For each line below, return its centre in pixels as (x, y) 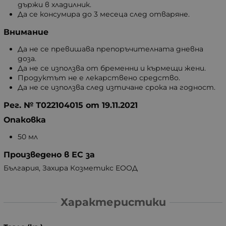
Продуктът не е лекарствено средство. (99, 77)
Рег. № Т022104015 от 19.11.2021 (71, 105)
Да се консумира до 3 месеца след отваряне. (104, 14)
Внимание (26, 32)
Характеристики (113, 202)
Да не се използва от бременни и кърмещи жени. (112, 68)
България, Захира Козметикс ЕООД (71, 168)
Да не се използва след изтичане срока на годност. (117, 87)
